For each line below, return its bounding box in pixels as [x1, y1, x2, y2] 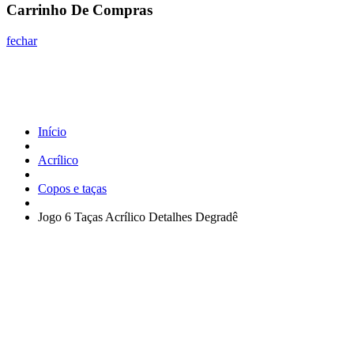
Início [38, 125, 66, 139]
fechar [6, 34, 37, 48]
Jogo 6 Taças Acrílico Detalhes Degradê [38, 210, 238, 224]
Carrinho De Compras [6, 2, 153, 19]
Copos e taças [38, 182, 107, 196]
